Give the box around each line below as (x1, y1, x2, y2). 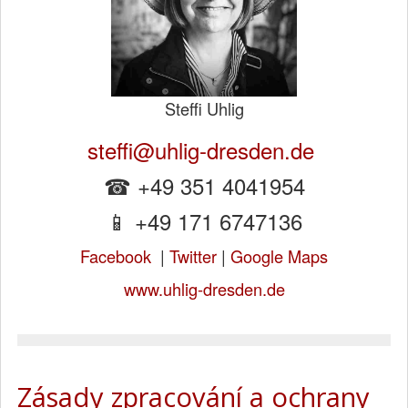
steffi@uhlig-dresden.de (87, 134, 321, 167)
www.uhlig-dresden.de (123, 277, 285, 301)
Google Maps (230, 244, 328, 269)
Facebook (80, 244, 151, 269)
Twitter (169, 244, 217, 269)
